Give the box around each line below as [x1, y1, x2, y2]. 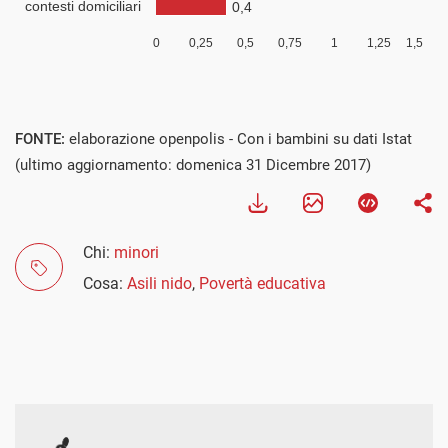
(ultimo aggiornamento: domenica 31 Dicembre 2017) [15, 155, 371, 174]
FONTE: [15, 129, 69, 148]
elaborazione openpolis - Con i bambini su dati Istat [69, 129, 412, 148]
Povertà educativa [199, 273, 326, 293]
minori [114, 242, 159, 262]
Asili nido [127, 273, 192, 293]
